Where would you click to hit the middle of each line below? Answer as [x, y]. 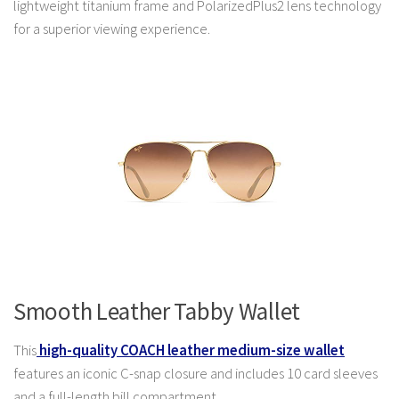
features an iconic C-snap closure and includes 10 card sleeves [195, 374]
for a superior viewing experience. [112, 29]
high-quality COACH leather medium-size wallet [191, 351]
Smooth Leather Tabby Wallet [157, 311]
